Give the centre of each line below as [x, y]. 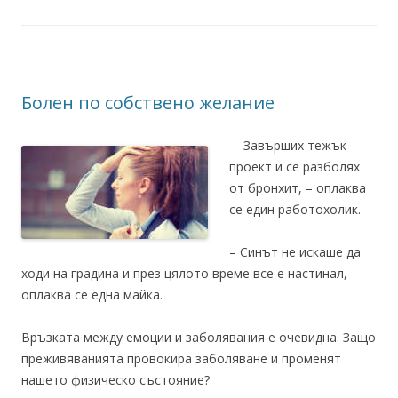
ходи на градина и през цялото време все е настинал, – [190, 273]
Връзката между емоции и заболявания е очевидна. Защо [199, 337]
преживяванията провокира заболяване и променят [181, 358]
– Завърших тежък [288, 145]
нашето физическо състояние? [115, 380]
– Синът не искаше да [295, 252]
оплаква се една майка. [92, 295]
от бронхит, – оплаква [298, 188]
